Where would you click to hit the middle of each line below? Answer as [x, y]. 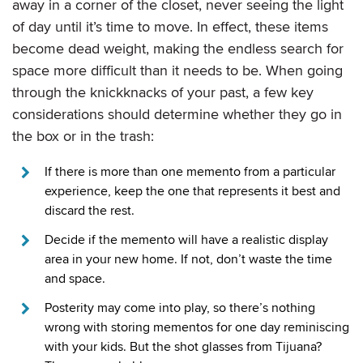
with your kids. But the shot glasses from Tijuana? [183, 347]
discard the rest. [90, 211]
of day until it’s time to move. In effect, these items [170, 27]
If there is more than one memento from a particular [190, 172]
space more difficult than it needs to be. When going [177, 71]
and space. [75, 279]
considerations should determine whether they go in [177, 115]
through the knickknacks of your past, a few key [163, 93]
